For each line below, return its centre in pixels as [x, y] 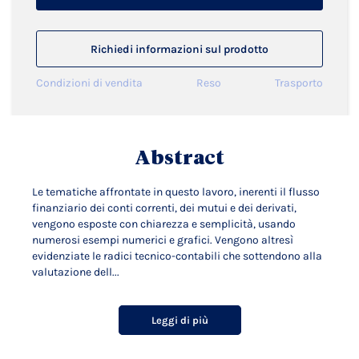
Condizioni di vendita [89, 83]
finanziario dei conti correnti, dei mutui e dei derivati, [164, 208]
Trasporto [299, 83]
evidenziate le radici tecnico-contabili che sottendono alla [177, 256]
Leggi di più [179, 320]
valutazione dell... [76, 272]
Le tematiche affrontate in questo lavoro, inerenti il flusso [176, 192]
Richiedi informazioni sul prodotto [179, 49]
